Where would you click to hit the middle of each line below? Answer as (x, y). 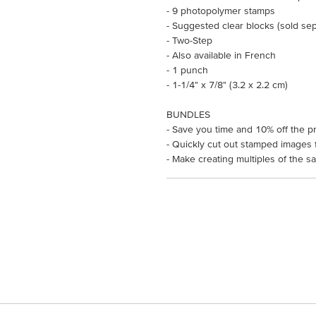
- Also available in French (221, 55)
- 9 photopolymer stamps (221, 11)
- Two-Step (189, 40)
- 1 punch (187, 70)
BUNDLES (188, 114)
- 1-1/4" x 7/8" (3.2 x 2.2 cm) (227, 85)
